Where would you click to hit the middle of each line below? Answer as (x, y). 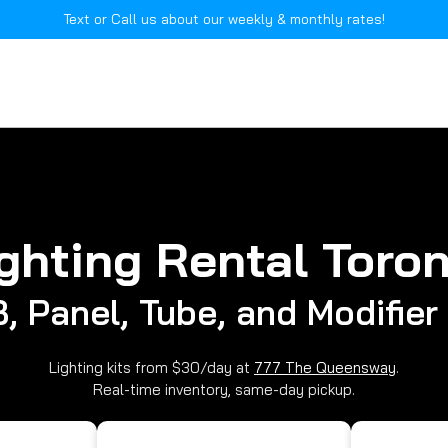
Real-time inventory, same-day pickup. (224, 389)
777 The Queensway (325, 367)
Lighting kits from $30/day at (151, 367)
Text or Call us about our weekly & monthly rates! (224, 19)
